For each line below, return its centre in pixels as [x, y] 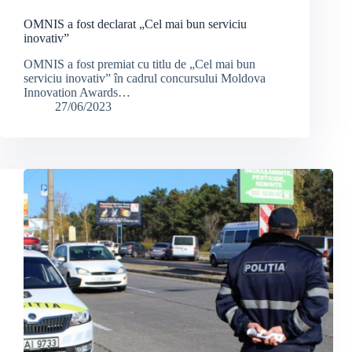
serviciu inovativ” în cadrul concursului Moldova [145, 79]
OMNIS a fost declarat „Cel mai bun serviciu [135, 24]
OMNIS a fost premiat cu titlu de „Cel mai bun [139, 64]
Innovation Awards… [77, 93]
